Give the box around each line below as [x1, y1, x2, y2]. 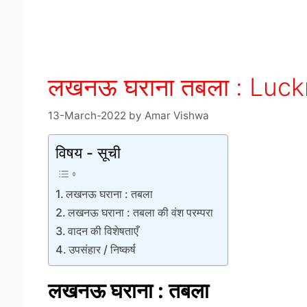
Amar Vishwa [144, 108, 209, 122]
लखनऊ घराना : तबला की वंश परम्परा [67, 205, 213, 219]
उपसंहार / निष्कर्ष [68, 242, 136, 256]
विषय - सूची [55, 143, 121, 162]
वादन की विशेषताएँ [67, 223, 138, 238]
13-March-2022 [47, 108, 126, 122]
